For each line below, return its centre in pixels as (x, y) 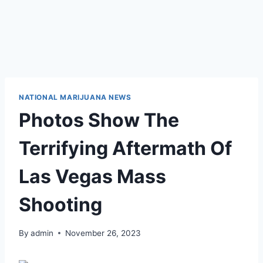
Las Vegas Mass (92, 176)
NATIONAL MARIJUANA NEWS (75, 97)
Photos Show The (99, 120)
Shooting (60, 204)
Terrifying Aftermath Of (125, 148)
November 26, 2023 (103, 233)
